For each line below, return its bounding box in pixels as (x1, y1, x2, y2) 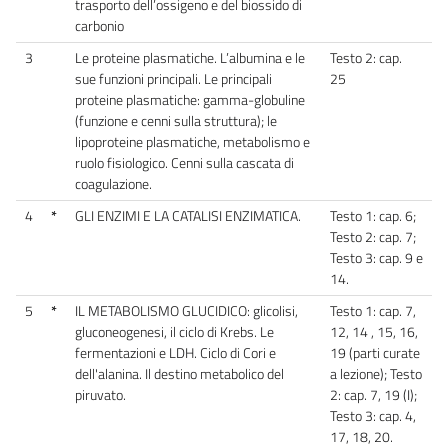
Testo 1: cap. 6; (330, 204, 416, 227)
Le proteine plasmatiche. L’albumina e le (75, 46, 305, 69)
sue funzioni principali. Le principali (75, 67, 272, 90)
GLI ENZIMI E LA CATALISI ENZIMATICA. (75, 204, 301, 227)
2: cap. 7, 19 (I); (330, 383, 417, 406)
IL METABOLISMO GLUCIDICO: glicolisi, (75, 299, 298, 322)
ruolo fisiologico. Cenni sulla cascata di (75, 151, 294, 174)
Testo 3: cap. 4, (330, 404, 416, 427)
